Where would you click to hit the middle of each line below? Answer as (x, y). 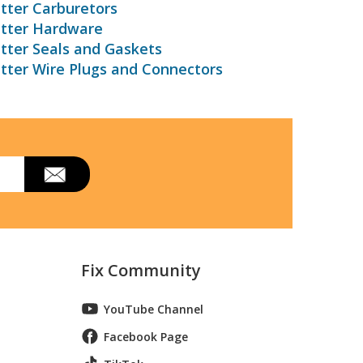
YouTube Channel (153, 309)
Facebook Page (145, 336)
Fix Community (141, 271)
